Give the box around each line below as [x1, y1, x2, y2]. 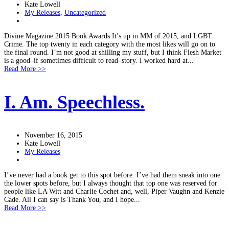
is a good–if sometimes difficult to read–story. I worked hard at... [4, 57, 194, 64]
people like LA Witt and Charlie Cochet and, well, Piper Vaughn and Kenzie [4, 188, 224, 195]
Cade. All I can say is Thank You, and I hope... [4, 196, 140, 203]
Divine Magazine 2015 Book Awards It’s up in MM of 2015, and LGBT [4, 32, 212, 40]
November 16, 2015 [25, 131, 82, 139]
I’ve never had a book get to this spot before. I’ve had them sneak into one [4, 171, 220, 179]
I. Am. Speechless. [4, 92, 145, 112]
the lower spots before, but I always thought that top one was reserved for [4, 179, 217, 187]
